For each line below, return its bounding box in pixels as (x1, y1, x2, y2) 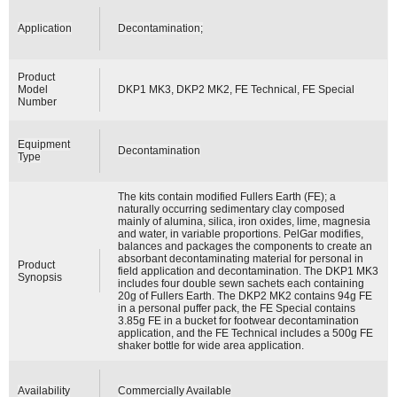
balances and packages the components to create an (118, 239, 373, 253)
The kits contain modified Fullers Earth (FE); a (118, 190, 337, 203)
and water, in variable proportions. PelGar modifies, (118, 227, 364, 240)
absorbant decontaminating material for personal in (118, 252, 364, 265)
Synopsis (18, 270, 63, 284)
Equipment (18, 137, 71, 151)
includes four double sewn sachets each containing (118, 276, 365, 290)
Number (18, 95, 58, 108)
